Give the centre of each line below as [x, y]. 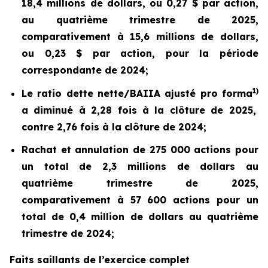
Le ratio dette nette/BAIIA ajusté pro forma [137, 93]
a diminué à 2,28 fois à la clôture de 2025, [139, 110]
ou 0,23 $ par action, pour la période [140, 53]
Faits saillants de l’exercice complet [100, 260]
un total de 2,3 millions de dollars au [140, 167]
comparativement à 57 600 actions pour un [140, 200]
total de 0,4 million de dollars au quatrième [140, 217]
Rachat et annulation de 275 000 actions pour [140, 150]
